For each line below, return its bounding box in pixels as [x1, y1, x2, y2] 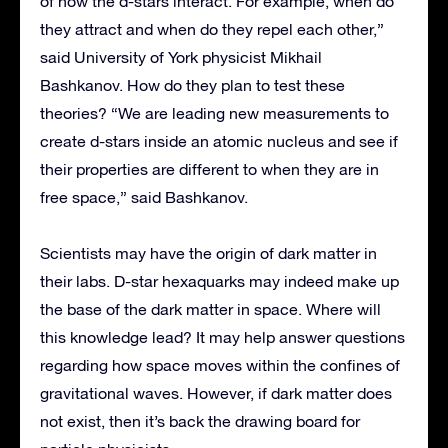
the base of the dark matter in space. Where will [40, 300, 381, 319]
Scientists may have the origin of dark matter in [40, 244, 377, 263]
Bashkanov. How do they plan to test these [40, 76, 345, 95]
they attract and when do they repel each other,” [40, 20, 384, 39]
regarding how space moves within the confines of [40, 356, 400, 375]
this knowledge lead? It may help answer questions [40, 328, 405, 347]
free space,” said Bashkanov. [40, 188, 248, 207]
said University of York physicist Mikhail [40, 48, 322, 67]
